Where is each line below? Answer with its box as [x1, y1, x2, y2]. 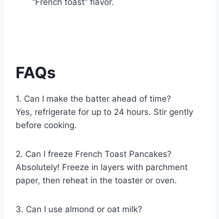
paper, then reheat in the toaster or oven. [16, 175, 177, 186]
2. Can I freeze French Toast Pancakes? [16, 149, 172, 159]
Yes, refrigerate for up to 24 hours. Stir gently [16, 107, 193, 117]
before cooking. [16, 120, 77, 131]
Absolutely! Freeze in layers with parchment [16, 162, 188, 173]
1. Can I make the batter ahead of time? [16, 94, 171, 104]
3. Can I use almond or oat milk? [16, 204, 142, 215]
